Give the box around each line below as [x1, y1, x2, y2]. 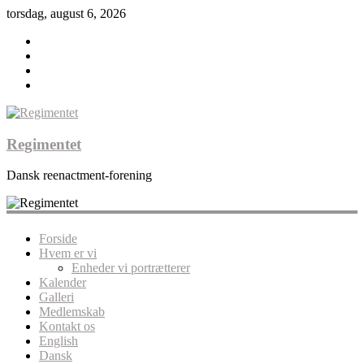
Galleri [39, 289, 74, 304]
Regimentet [6, 135, 81, 153]
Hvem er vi [39, 245, 97, 260]
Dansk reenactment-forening [6, 168, 152, 183]
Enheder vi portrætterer [71, 260, 190, 275]
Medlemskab [39, 304, 105, 318]
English [39, 333, 78, 348]
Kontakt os [39, 318, 95, 333]
